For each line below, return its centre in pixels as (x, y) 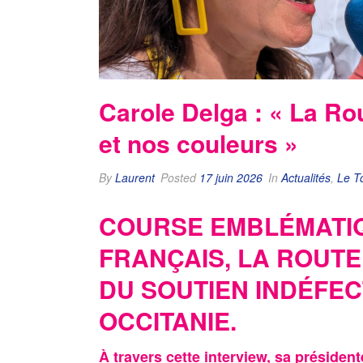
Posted (178, 177)
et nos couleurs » (199, 143)
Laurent (135, 177)
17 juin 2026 (231, 177)
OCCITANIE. (168, 320)
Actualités (306, 177)
